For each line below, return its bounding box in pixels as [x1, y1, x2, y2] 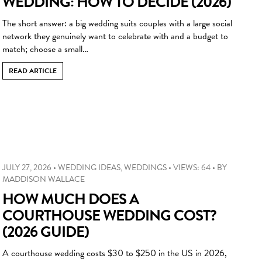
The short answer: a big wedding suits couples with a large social [2, 16, 232, 30]
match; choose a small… [2, 42, 88, 56]
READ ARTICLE [9, 65, 57, 76]
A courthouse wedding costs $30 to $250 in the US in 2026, [2, 246, 227, 260]
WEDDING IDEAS [58, 161, 120, 174]
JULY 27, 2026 [2, 161, 51, 174]
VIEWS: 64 [173, 161, 211, 174]
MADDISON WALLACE [2, 173, 85, 185]
